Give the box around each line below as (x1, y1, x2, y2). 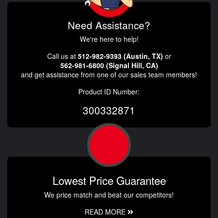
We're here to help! (79, 34, 139, 44)
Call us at (47, 51, 78, 61)
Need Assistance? (68, 18, 150, 33)
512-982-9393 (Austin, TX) (77, 51, 163, 61)
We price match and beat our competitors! (44, 190, 174, 200)
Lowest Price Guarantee (52, 172, 166, 188)
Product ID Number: (78, 87, 140, 97)
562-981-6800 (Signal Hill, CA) (60, 60, 158, 71)
